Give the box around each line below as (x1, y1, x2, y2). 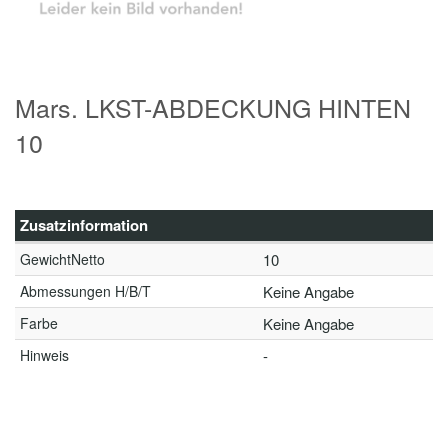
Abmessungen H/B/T (20, 281, 151, 301)
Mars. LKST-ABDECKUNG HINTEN (15, 89, 411, 125)
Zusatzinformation (20, 214, 148, 236)
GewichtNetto (20, 249, 105, 269)
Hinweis (20, 345, 69, 365)
